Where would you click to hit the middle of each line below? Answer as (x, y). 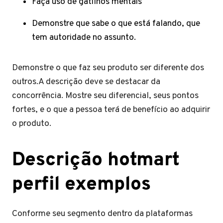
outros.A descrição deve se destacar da (86, 82)
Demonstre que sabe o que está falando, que (116, 24)
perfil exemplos (81, 185)
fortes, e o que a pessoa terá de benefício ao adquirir (111, 110)
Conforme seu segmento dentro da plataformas (102, 214)
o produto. (32, 124)
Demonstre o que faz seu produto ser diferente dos (108, 68)
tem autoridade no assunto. (84, 38)
